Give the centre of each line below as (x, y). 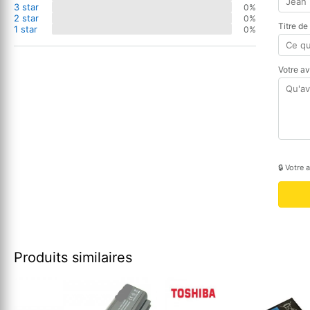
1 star (26, 29)
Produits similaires (73, 258)
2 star (26, 18)
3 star (26, 7)
